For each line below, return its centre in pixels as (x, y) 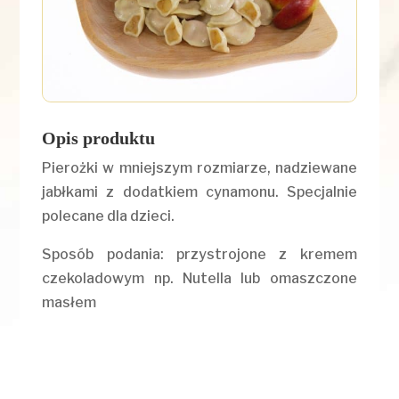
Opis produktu (99, 138)
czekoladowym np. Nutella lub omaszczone (199, 279)
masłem (69, 303)
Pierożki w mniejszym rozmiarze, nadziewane (199, 168)
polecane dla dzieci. (109, 216)
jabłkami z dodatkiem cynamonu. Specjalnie (199, 192)
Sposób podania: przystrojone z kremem (199, 255)
